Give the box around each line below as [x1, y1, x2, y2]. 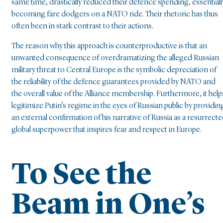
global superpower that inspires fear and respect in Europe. [11, 125, 202, 134]
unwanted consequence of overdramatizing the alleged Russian [11, 54, 219, 62]
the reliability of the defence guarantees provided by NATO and [11, 78, 216, 86]
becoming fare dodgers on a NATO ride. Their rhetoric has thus [11, 10, 218, 18]
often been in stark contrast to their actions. [11, 22, 153, 30]
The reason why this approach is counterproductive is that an [11, 42, 207, 50]
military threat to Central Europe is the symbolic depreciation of [11, 66, 217, 74]
